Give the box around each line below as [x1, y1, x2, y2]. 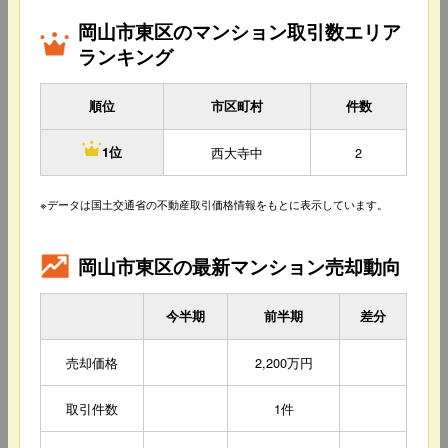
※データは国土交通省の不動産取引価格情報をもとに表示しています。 [40, 196, 389, 213]
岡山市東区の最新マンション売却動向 [78, 251, 402, 280]
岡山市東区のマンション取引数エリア [78, 17, 402, 46]
